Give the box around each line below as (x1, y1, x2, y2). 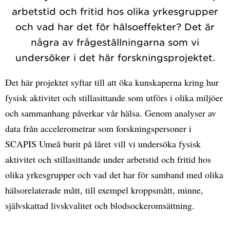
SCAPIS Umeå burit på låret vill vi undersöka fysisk (5, 137, 201, 150)
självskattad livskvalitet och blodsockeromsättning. (5, 199, 195, 212)
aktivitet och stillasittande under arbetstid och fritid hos (5, 152, 211, 165)
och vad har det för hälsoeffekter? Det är (15, 21, 215, 32)
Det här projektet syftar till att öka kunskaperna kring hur (5, 75, 219, 88)
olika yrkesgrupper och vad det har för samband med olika (5, 168, 223, 181)
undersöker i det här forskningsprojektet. (15, 51, 215, 63)
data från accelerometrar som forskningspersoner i (5, 122, 191, 135)
